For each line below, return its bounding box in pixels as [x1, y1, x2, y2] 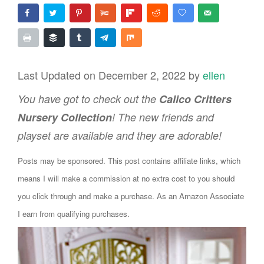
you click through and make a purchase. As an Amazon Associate [18, 190, 244, 202]
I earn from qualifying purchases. [18, 207, 130, 219]
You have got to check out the [18, 91, 159, 106]
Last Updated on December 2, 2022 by [18, 67, 203, 82]
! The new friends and [112, 109, 214, 124]
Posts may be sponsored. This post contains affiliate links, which [18, 154, 240, 166]
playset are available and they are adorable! [18, 127, 225, 143]
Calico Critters [159, 91, 232, 107]
